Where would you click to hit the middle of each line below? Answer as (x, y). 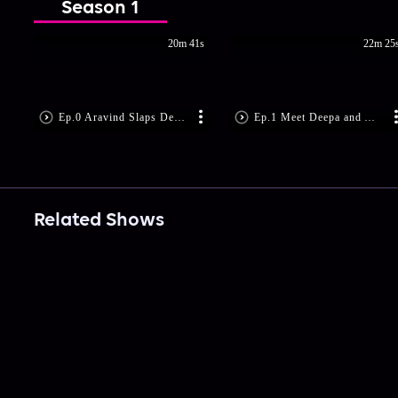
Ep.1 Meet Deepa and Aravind (369, 118)
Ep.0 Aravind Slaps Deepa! (179, 118)
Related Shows (99, 221)
